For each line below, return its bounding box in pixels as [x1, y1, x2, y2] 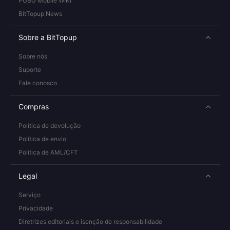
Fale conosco [18, 79, 57, 87]
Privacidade [18, 204, 53, 212]
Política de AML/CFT [18, 148, 78, 156]
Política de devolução [18, 122, 81, 129]
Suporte [18, 66, 41, 73]
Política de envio [18, 135, 66, 143]
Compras [18, 102, 49, 111]
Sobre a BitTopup [18, 33, 77, 42]
